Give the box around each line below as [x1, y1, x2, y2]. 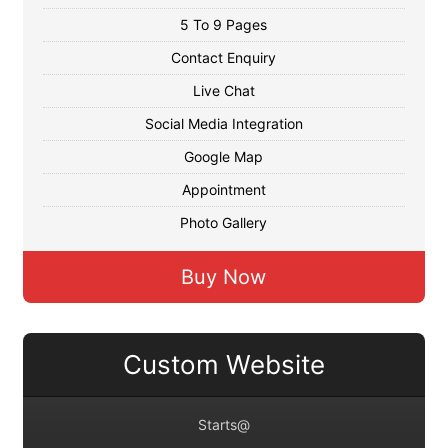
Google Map [184, 148, 264, 165]
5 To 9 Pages [180, 16, 268, 33]
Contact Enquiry [171, 49, 277, 66]
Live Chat [192, 82, 255, 99]
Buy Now [181, 265, 267, 289]
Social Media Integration [144, 115, 303, 132]
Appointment [181, 181, 266, 198]
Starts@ [197, 416, 250, 433]
